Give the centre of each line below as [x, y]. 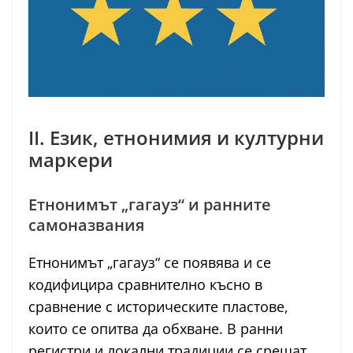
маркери [71, 159]
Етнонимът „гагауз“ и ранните [150, 204]
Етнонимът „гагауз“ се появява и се [150, 262]
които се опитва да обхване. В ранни [156, 328]
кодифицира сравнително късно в [145, 284]
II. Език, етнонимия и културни [176, 137]
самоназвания [86, 225]
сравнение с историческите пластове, [158, 306]
